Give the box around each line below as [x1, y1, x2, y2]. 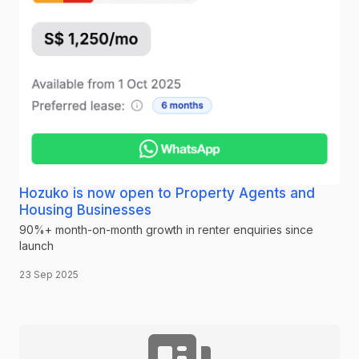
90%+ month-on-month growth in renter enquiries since [19, 222, 313, 236]
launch [19, 238, 54, 252]
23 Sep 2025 [19, 268, 79, 280]
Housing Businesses [19, 201, 151, 218]
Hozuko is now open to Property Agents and [19, 184, 315, 201]
